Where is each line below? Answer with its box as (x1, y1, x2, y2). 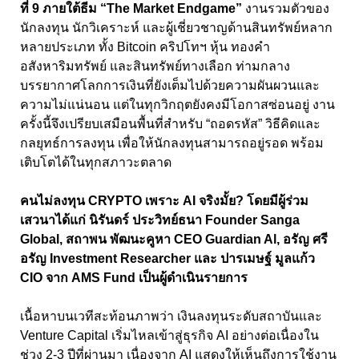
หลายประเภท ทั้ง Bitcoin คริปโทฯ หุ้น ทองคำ (20, 39, 270, 54)
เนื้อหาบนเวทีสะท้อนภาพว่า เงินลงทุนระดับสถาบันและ (20, 309, 322, 323)
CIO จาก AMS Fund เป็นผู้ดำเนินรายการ (20, 270, 248, 284)
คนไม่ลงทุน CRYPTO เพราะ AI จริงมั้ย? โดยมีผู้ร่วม (20, 193, 309, 208)
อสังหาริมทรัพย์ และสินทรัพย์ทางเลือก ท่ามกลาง (20, 58, 290, 73)
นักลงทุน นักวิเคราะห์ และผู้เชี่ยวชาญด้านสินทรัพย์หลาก (20, 20, 333, 34)
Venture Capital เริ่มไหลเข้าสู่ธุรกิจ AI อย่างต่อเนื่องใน (20, 328, 319, 342)
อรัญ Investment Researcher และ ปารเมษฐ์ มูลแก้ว (20, 251, 315, 265)
